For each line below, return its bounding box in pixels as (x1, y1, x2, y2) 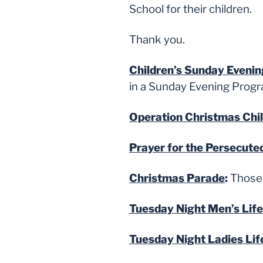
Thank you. (129, 33, 185, 47)
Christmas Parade (129, 171, 225, 186)
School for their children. (129, 2, 252, 16)
